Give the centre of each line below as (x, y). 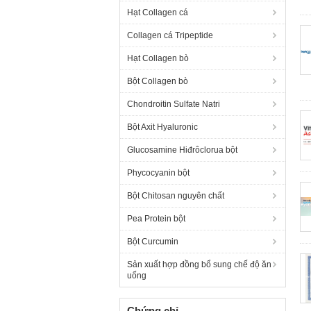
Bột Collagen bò (158, 81)
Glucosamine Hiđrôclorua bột (182, 150)
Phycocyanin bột (158, 173)
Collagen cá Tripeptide (170, 35)
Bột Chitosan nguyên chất (176, 196)
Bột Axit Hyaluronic (162, 127)
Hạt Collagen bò (158, 58)
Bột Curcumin (153, 242)
